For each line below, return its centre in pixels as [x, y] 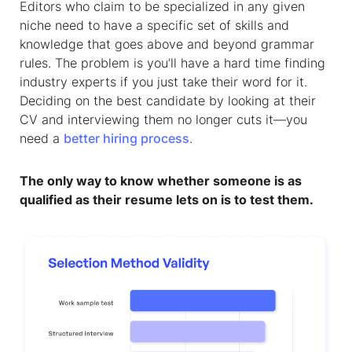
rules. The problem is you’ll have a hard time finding [172, 63]
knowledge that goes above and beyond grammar [167, 44]
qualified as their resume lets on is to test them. [167, 200]
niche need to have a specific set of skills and [154, 25]
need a [42, 138]
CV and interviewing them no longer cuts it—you [163, 119]
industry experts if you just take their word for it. [163, 82]
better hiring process [126, 138]
